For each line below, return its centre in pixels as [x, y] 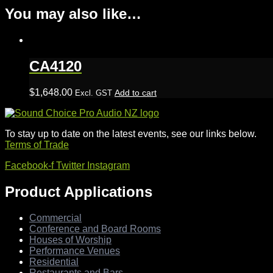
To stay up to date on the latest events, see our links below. [131, 134]
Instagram [108, 166]
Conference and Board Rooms [95, 229]
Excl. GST [94, 93]
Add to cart [136, 93]
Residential [54, 261]
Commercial [55, 218]
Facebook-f [29, 166]
